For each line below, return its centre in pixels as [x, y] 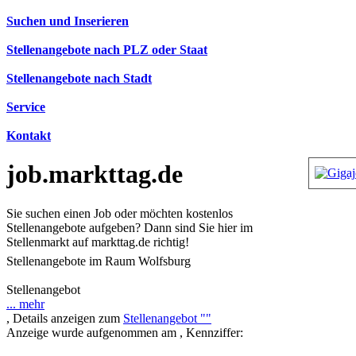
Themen [147, 269]
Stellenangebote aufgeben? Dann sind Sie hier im [130, 227]
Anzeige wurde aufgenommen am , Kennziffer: [125, 333]
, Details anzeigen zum [65, 318]
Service [26, 107]
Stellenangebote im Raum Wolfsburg [99, 261]
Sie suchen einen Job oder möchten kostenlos [120, 213]
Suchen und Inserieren [68, 21]
